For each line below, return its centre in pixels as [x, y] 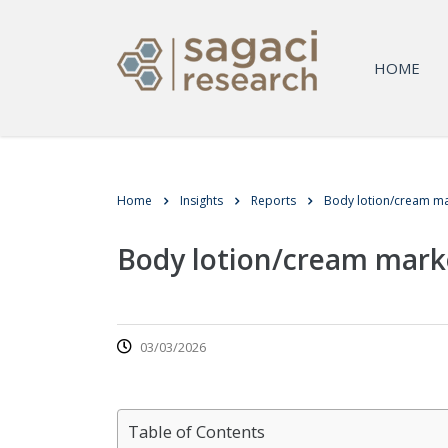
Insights [201, 200]
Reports [273, 200]
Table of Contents [196, 431]
